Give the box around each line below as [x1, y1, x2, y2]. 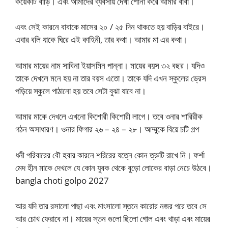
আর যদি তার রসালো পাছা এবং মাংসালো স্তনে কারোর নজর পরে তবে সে [15, 200, 207, 212]
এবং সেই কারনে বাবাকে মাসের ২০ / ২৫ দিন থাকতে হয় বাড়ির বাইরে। [15, 21, 205, 33]
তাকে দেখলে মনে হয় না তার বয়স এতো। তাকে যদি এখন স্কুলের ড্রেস [15, 72, 206, 84]
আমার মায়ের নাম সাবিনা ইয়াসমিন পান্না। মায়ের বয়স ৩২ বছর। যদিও [15, 59, 205, 71]
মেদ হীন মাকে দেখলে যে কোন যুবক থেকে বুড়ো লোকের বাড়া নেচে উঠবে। [15, 161, 212, 174]
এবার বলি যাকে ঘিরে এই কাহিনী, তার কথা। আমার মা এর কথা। [15, 34, 187, 46]
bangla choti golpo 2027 [15, 174, 109, 186]
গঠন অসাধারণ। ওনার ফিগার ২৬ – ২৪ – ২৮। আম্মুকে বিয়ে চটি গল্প [15, 123, 199, 135]
